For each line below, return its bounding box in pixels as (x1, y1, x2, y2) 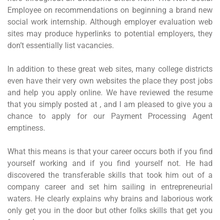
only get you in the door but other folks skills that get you (7, 206, 213, 215)
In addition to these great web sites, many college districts (7, 64, 213, 74)
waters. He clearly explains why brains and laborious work (7, 194, 213, 203)
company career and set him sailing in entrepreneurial (7, 182, 213, 192)
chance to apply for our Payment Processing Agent (7, 111, 213, 121)
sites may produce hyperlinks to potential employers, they (7, 29, 213, 38)
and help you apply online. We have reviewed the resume (7, 88, 213, 97)
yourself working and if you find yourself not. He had (7, 159, 213, 168)
